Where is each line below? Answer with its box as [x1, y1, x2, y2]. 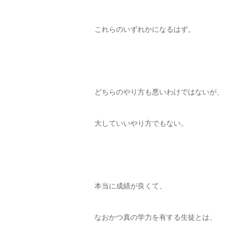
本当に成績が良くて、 [94, 182, 166, 190]
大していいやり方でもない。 [94, 119, 188, 128]
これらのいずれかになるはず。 [94, 25, 195, 34]
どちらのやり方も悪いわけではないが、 [94, 88, 224, 97]
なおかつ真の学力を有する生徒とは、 [94, 213, 217, 222]
